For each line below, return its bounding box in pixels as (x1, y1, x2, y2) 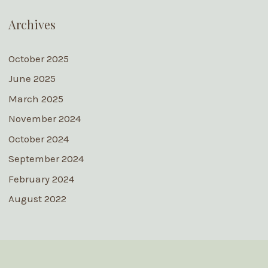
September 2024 (8, 153, 84, 165)
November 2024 (8, 112, 81, 125)
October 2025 (8, 52, 69, 65)
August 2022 (8, 193, 66, 205)
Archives (8, 16, 56, 32)
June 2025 (8, 72, 56, 85)
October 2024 (8, 132, 69, 145)
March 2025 (8, 92, 63, 105)
